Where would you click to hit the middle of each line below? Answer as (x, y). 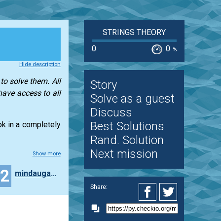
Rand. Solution (127, 140)
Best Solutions (127, 127)
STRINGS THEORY (134, 32)
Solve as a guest (132, 99)
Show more (46, 153)
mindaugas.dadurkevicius (54, 173)
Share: (99, 186)
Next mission (124, 154)
